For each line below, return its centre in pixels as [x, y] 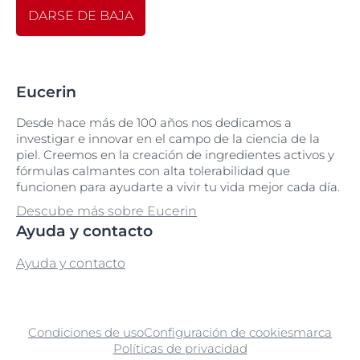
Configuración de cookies [219, 332]
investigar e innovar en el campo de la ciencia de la [168, 139]
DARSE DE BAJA [81, 16]
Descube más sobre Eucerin [106, 211]
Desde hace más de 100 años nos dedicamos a [154, 123]
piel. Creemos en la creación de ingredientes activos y [175, 155]
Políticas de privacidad [180, 348]
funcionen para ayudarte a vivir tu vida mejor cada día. [178, 187]
